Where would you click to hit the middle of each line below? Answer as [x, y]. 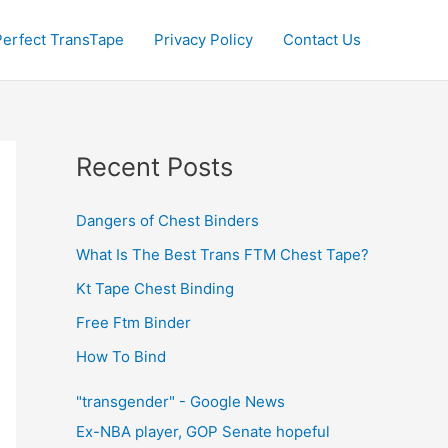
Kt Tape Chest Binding [155, 288]
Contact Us [322, 39]
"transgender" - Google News [180, 401]
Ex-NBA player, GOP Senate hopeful [203, 431]
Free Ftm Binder [133, 322]
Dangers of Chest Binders [167, 220]
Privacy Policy [203, 39]
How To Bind [121, 356]
